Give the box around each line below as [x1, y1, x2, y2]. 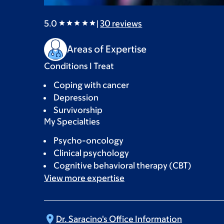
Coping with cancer [53, 79, 129, 90]
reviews [110, 18, 142, 28]
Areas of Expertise [67, 43, 146, 55]
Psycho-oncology [53, 135, 123, 145]
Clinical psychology [53, 147, 129, 158]
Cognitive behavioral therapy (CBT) [53, 160, 191, 170]
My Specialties [44, 116, 100, 126]
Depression [53, 92, 98, 102]
